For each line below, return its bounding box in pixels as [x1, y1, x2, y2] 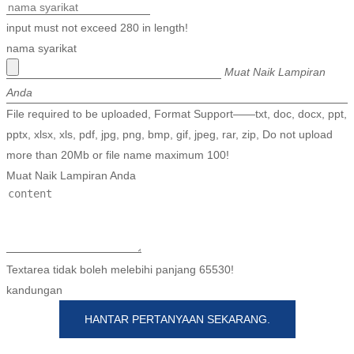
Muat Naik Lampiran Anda [6, 169, 136, 183]
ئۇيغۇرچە [223, 328, 265, 341]
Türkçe [223, 17, 254, 29]
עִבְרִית [223, 141, 250, 153]
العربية [223, 204, 254, 217]
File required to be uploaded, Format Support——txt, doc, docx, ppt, [6, 107, 347, 121]
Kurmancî [223, 172, 267, 185]
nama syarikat [6, 42, 77, 55]
